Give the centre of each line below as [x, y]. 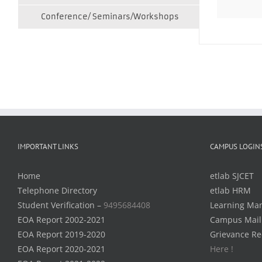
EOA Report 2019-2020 [61, 235]
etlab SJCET [232, 176]
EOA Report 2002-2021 [61, 220]
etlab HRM [230, 191]
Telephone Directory [57, 191]
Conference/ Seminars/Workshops [110, 17]
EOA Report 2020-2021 [61, 249]
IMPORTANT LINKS [48, 147]
